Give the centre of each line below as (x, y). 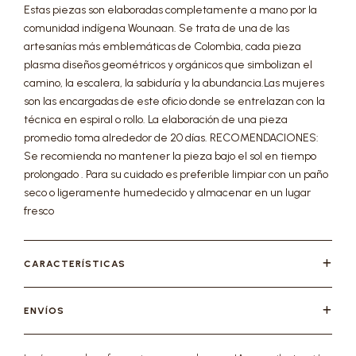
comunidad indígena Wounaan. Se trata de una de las (157, 28)
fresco (39, 211)
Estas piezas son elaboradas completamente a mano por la (170, 10)
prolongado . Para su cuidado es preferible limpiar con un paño (176, 174)
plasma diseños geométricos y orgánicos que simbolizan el (168, 65)
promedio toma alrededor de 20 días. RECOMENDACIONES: (171, 138)
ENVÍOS (44, 311)
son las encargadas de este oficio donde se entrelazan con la (174, 101)
